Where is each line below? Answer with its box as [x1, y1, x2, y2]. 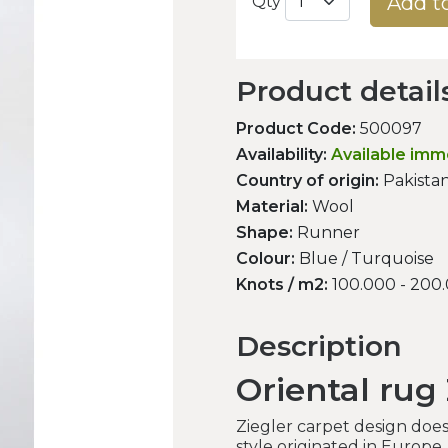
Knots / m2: [236, 275, 328, 295]
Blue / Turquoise [295, 249, 434, 269]
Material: [236, 197, 308, 217]
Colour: [236, 249, 295, 269]
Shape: [236, 223, 293, 243]
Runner [293, 223, 360, 243]
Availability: [236, 145, 327, 165]
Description [236, 329, 402, 364]
